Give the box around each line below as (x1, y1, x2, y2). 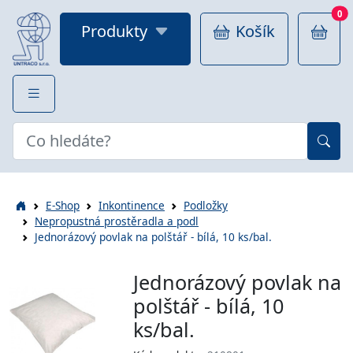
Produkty (81, 20, 147, 42)
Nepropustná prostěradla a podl (35, 213, 199, 229)
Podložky (184, 197, 228, 213)
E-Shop (46, 197, 80, 213)
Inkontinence (98, 197, 165, 213)
